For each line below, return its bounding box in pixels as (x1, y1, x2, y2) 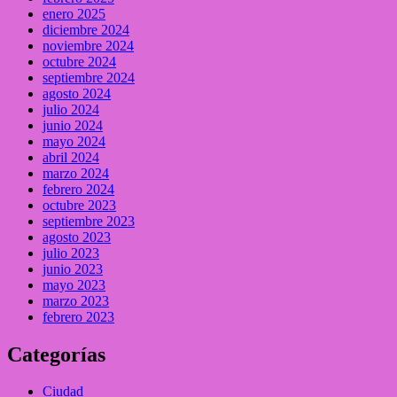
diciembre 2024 (43, 21, 129, 37)
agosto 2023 (43, 229, 111, 245)
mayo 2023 (43, 276, 105, 292)
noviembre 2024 (43, 37, 134, 53)
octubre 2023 (43, 197, 116, 213)
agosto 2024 (43, 85, 111, 101)
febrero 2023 (43, 308, 114, 324)
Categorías (7, 342, 105, 366)
